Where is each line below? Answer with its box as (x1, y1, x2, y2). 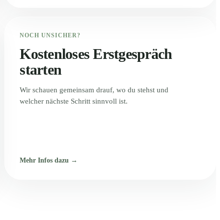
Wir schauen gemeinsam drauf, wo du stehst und (20, 86, 169, 94)
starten (20, 61, 62, 78)
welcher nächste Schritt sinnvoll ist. (20, 97, 128, 105)
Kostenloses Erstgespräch (20, 46, 172, 62)
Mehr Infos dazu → (20, 157, 78, 164)
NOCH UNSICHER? (20, 32, 81, 39)
